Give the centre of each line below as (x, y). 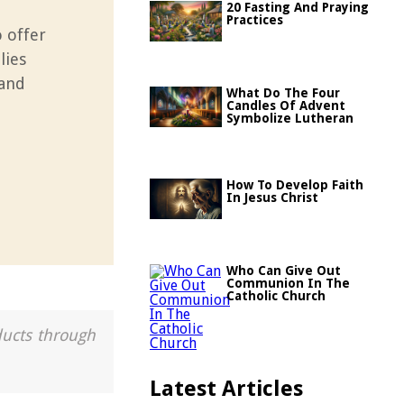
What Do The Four (283, 93)
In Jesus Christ (272, 197)
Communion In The (288, 283)
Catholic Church (276, 296)
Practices (255, 20)
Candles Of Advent (286, 106)
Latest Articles (226, 389)
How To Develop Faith (295, 185)
